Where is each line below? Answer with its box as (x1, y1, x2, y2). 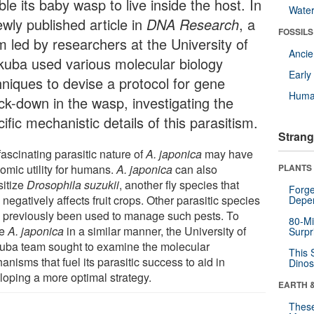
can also (172, 161, 218, 177)
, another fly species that (119, 176, 240, 193)
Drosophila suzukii (27, 176, 120, 193)
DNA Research (146, 13, 240, 34)
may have (202, 145, 254, 162)
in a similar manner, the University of (64, 222, 247, 239)
